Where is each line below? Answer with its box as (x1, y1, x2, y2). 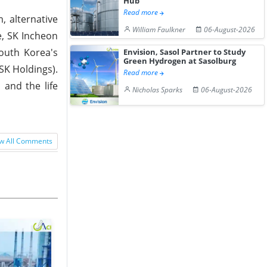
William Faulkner (132, 24, 186, 35)
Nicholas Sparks (132, 85, 183, 95)
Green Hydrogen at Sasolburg (123, 55, 237, 66)
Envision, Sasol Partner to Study (123, 46, 246, 57)
